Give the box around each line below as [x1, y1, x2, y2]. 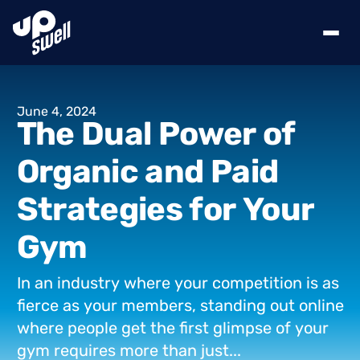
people [67, 318, 117, 337]
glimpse [212, 318, 272, 337]
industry [56, 273, 120, 292]
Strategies [16, 190, 183, 228]
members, [121, 296, 196, 315]
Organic [16, 152, 139, 190]
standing [199, 296, 266, 315]
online [298, 296, 344, 315]
